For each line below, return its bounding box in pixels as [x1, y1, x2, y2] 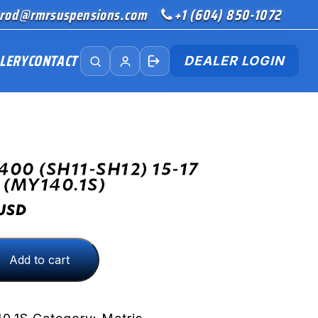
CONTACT [27, 49, 77, 72]
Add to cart [9, 252, 70, 267]
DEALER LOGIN [184, 53, 285, 68]
